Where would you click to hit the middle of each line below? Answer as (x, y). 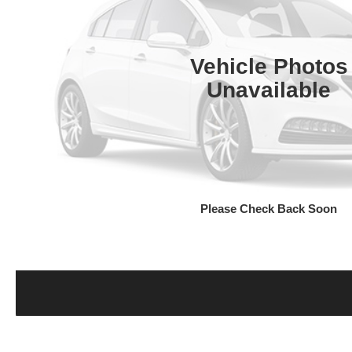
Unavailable (269, 90)
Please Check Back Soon (269, 208)
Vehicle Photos (269, 66)
